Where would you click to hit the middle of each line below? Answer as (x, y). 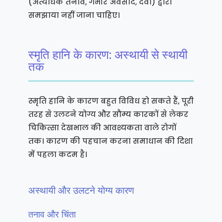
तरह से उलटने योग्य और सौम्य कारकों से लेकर (108, 114)
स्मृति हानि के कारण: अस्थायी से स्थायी (108, 55)
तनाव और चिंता (52, 215)
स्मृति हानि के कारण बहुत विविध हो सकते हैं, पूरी (111, 101)
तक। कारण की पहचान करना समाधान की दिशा (110, 141)
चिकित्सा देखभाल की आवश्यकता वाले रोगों (102, 128)
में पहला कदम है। (57, 154)
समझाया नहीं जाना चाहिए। (74, 15)
